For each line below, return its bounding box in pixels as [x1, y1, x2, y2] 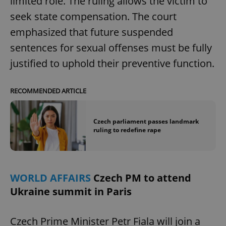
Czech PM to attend [93, 171, 191, 185]
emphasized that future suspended [10, 25, 173, 39]
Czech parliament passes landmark [93, 117, 199, 126]
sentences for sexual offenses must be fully [10, 40, 212, 54]
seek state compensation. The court [10, 9, 177, 23]
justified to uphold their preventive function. [10, 56, 214, 70]
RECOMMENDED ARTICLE [10, 86, 86, 95]
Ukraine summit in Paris [10, 185, 132, 199]
